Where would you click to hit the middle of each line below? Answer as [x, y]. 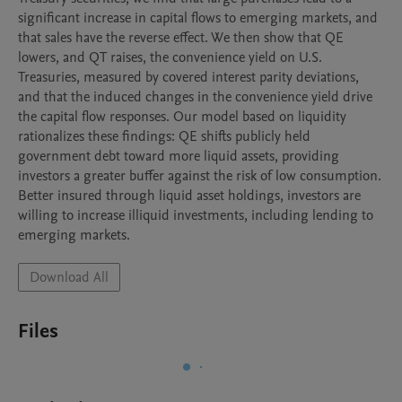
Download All [69, 277]
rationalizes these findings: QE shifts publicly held [164, 136]
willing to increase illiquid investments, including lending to [196, 215]
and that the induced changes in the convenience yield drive [195, 97]
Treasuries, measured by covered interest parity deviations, [188, 77]
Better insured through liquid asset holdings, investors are [189, 196]
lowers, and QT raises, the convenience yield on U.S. [170, 57]
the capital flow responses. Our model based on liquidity [182, 117]
